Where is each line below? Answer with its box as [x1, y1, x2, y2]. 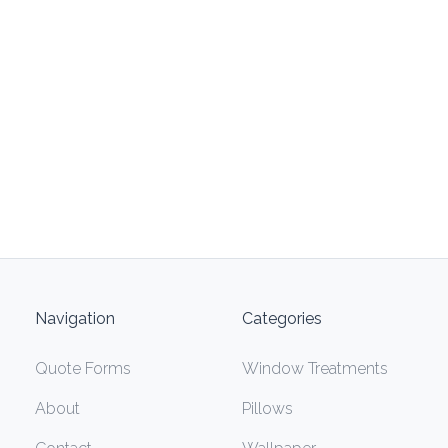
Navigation [35, 308, 116, 328]
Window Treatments [242, 358, 388, 378]
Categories [242, 308, 322, 328]
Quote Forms [35, 358, 132, 378]
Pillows [242, 398, 293, 418]
